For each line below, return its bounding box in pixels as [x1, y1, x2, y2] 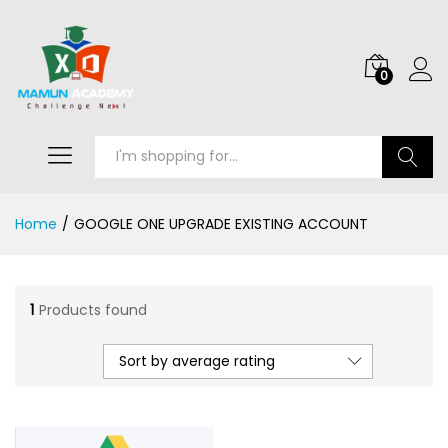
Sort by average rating [119, 350, 275, 371]
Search [383, 188, 433, 209]
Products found [39, 300, 147, 321]
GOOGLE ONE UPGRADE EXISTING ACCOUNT [74, 213, 368, 234]
